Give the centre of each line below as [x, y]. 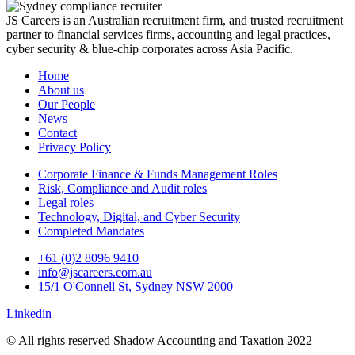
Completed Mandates [91, 231]
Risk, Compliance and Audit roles [122, 188]
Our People [67, 104]
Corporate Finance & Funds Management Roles [158, 174]
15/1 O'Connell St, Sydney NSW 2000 [136, 286]
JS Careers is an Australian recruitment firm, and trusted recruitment [175, 20]
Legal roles [66, 202]
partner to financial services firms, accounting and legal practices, [168, 34]
